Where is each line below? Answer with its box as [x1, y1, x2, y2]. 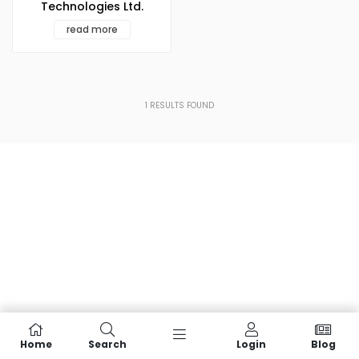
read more [66, 22, 118, 37]
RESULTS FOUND [147, 99, 214, 112]
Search [88, 337, 127, 351]
